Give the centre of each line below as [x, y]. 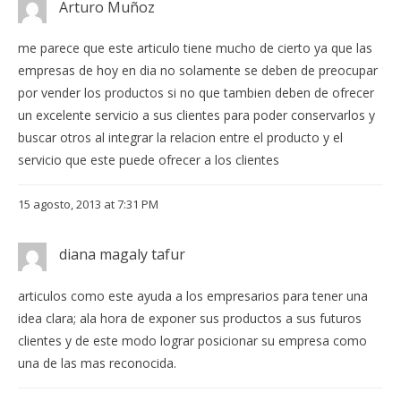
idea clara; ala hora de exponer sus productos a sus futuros [190, 318]
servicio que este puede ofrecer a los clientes [149, 160]
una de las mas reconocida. [97, 363]
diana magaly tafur [122, 255]
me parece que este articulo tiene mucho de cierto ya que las [195, 48]
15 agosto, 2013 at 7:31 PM [88, 205]
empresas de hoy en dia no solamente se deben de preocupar [198, 71]
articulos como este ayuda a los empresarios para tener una [193, 295]
